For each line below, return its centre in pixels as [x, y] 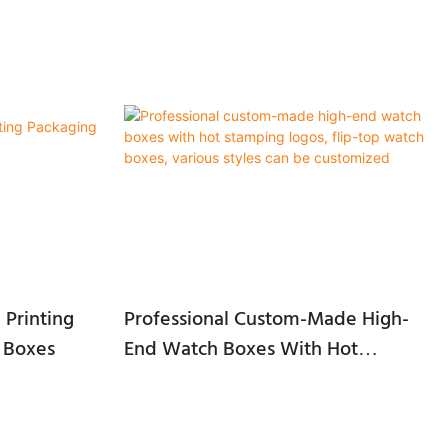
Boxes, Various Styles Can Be [248, 409]
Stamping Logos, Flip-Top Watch [264, 379]
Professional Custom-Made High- [266, 319]
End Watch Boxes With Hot [240, 349]
